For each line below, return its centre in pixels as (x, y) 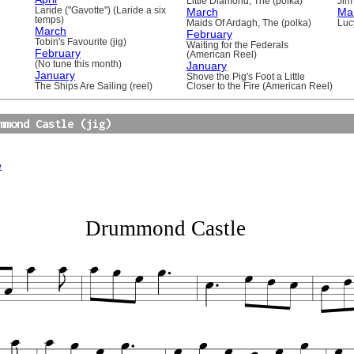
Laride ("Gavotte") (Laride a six (101, 10)
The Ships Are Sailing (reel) (94, 86)
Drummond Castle (165, 229)
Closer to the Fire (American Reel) (259, 86)
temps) (50, 19)
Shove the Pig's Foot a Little (245, 76)
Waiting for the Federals (237, 45)
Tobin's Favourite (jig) (81, 41)
